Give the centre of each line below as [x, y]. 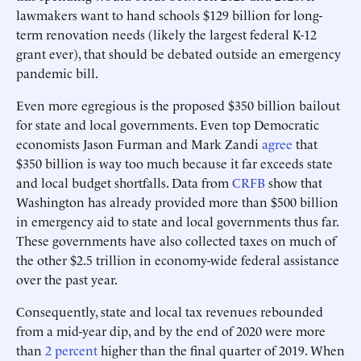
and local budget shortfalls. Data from [124, 182]
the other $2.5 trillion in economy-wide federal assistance [178, 259]
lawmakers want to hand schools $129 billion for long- [169, 15]
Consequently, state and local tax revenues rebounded [170, 311]
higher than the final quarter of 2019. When [221, 350]
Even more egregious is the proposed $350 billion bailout [178, 105]
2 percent [71, 350]
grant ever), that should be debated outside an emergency [178, 53]
